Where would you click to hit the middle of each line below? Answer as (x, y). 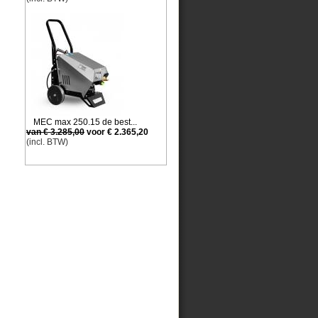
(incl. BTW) (47, 142)
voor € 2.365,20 (116, 132)
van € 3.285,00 (55, 132)
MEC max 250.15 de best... (85, 122)
